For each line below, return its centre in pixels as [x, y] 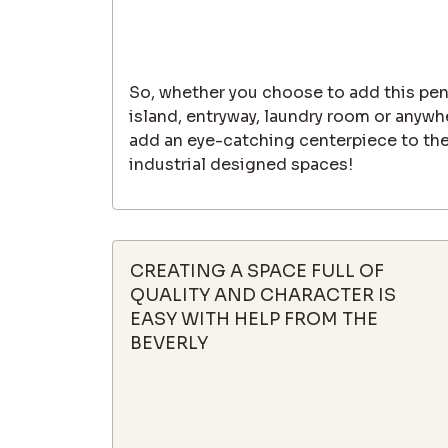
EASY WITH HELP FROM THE [254, 318]
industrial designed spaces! [240, 164]
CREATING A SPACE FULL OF [257, 270]
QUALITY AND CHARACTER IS [263, 294]
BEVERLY [169, 342]
